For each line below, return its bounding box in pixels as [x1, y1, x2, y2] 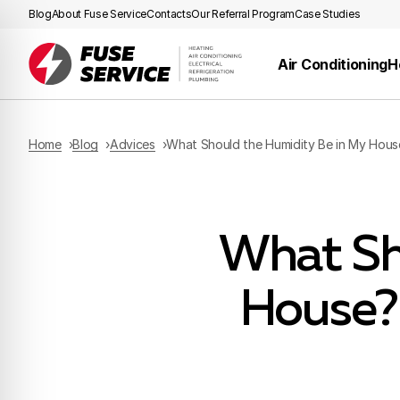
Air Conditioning [278, 54, 388, 73]
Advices [109, 137, 155, 152]
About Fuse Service [51, 7, 146, 21]
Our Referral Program [191, 7, 296, 21]
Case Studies [295, 7, 361, 21]
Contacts [146, 7, 192, 21]
